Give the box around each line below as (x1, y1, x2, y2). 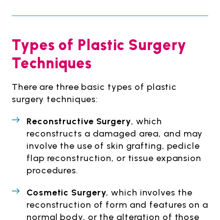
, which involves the (106, 187, 192, 198)
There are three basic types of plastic (12, 82, 177, 93)
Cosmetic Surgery (27, 187, 107, 198)
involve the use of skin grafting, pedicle (27, 140, 200, 152)
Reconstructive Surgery (27, 116, 131, 127)
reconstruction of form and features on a (27, 199, 208, 211)
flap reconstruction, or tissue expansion (27, 153, 201, 164)
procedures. (27, 165, 79, 176)
